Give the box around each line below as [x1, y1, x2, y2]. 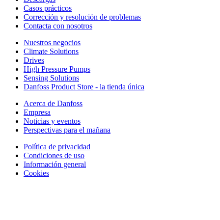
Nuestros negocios [24, 38, 81, 47]
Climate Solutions [24, 47, 79, 56]
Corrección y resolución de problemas [24, 13, 141, 22]
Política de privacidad [24, 142, 90, 151]
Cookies [24, 169, 49, 178]
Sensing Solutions [24, 74, 79, 82]
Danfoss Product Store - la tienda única [24, 82, 144, 91]
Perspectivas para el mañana [24, 126, 110, 135]
